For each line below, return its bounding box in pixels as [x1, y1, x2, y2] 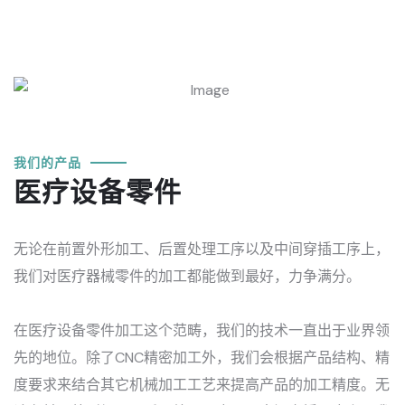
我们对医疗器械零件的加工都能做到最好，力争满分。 [14, 266, 361, 286]
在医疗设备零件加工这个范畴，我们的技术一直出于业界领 [14, 320, 390, 340]
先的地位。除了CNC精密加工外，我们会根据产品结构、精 [14, 347, 390, 367]
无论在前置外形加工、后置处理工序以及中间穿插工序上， [14, 239, 390, 259]
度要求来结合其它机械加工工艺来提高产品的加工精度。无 [14, 374, 390, 394]
